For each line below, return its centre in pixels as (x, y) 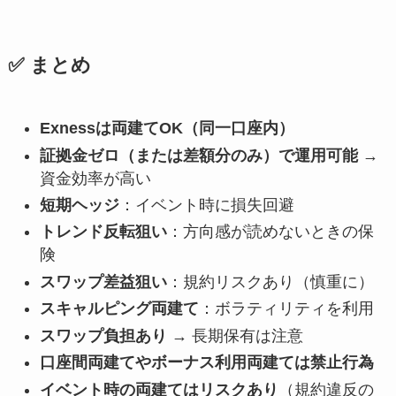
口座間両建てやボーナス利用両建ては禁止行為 (206, 363)
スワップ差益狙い (103, 282)
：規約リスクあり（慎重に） (270, 282)
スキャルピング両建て (119, 309)
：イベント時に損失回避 (206, 206)
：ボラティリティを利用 (286, 309)
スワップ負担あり (103, 335)
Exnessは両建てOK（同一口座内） (167, 129)
